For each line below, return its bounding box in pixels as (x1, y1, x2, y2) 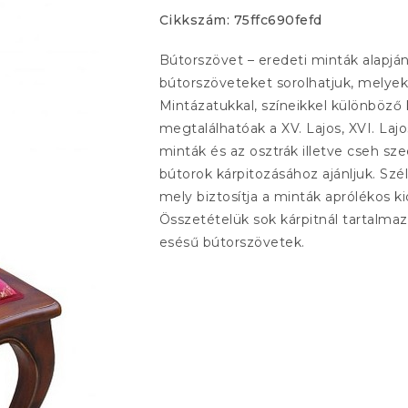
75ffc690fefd (233, 12, 322, 29)
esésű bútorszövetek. (158, 234, 305, 251)
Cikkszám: (158, 12, 234, 29)
